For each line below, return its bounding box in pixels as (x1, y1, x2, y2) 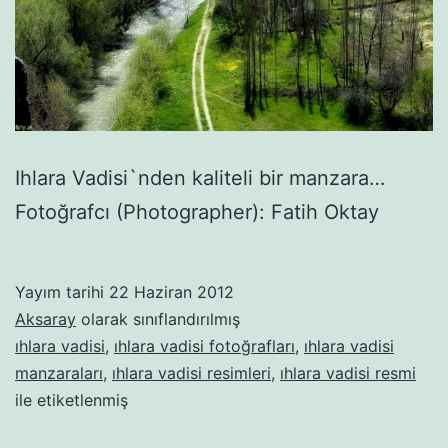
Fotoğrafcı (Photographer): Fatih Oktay (15, 200, 379, 225)
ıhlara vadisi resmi (280, 363, 416, 384)
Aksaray (15, 309, 76, 330)
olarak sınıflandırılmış (76, 309, 240, 330)
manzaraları (15, 363, 103, 384)
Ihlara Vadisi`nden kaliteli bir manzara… (15, 166, 385, 191)
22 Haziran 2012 (109, 282, 234, 303)
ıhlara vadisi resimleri (112, 363, 271, 384)
